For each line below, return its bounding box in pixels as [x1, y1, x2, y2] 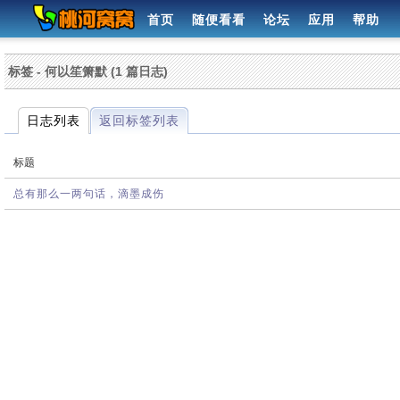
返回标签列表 [99, 114, 179, 128]
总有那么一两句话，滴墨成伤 [13, 187, 164, 200]
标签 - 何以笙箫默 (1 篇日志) [8, 64, 168, 79]
